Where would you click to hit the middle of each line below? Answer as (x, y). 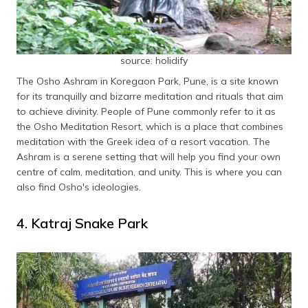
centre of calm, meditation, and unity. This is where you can (149, 172)
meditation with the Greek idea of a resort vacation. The (143, 141)
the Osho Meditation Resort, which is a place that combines (150, 126)
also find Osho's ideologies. (79, 187)
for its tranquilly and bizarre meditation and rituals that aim (150, 96)
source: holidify (154, 60)
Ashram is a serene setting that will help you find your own (148, 156)
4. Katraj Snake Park (82, 223)
